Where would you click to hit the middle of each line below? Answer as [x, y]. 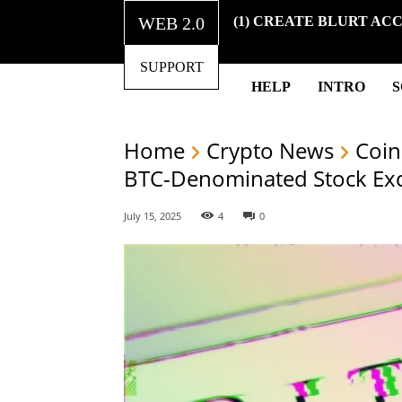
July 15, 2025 [153, 215]
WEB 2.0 [171, 23]
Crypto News [270, 150]
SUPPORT [171, 67]
